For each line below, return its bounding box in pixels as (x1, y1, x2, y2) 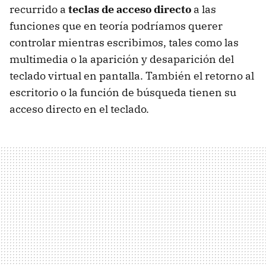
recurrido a (9, 2, 68, 17)
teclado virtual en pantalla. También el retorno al (9, 69, 254, 83)
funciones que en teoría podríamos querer (9, 19, 223, 33)
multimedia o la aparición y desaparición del (9, 52, 234, 66)
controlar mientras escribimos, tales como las (9, 36, 239, 50)
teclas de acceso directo (68, 2, 191, 17)
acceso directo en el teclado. (9, 102, 149, 116)
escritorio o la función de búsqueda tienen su (9, 85, 236, 100)
